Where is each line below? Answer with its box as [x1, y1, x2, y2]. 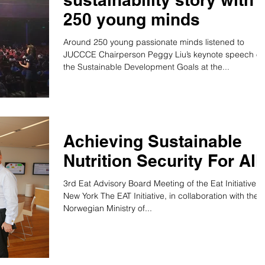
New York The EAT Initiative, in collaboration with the [63, 190, 258, 201]
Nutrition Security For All [63, 150, 260, 170]
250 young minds [63, 9, 200, 30]
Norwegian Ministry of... [63, 202, 152, 214]
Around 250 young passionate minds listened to [63, 37, 244, 48]
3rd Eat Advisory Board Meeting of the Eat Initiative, [63, 177, 258, 189]
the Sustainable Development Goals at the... [63, 62, 230, 73]
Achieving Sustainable [63, 131, 242, 151]
